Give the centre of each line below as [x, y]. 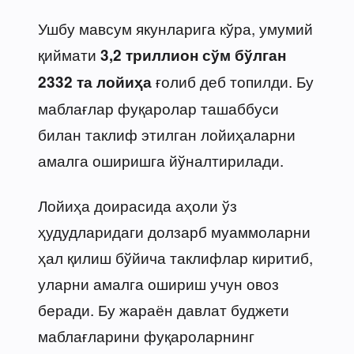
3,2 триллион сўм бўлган [193, 55]
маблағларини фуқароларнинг [146, 335]
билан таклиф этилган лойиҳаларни [167, 134]
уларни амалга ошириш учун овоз [158, 283]
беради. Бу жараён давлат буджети [164, 309]
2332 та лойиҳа [97, 81]
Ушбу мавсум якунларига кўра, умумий [175, 28]
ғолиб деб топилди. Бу [235, 81]
